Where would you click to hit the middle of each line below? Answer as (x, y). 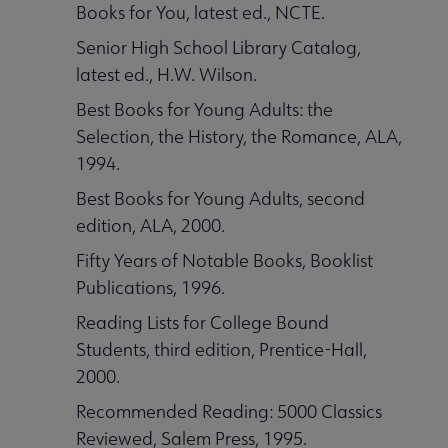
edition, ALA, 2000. (150, 225)
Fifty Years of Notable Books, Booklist (224, 260)
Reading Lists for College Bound (202, 322)
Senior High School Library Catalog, (218, 47)
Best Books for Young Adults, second (220, 198)
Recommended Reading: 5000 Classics (229, 411)
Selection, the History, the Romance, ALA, (239, 136)
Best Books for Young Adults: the (204, 109)
